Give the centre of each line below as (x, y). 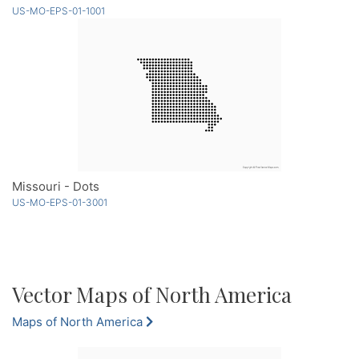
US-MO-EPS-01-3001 (60, 203)
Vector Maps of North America (152, 295)
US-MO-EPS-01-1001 (58, 11)
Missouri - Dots (56, 187)
